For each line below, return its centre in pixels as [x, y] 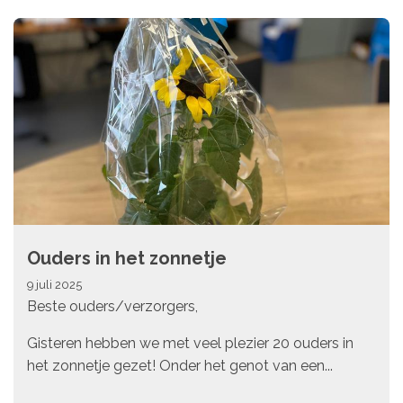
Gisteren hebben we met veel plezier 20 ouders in [190, 343]
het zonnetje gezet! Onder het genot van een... [180, 366]
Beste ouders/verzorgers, [112, 306]
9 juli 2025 [54, 285]
